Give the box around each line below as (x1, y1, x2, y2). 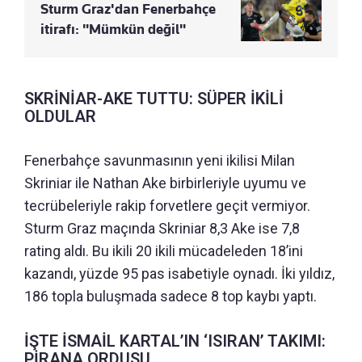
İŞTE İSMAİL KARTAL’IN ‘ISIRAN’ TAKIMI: (24, 331, 326, 351)
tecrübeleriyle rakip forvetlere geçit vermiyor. (24, 197, 310, 215)
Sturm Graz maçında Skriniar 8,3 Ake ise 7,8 (24, 220, 300, 238)
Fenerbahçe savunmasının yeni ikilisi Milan (24, 152, 295, 170)
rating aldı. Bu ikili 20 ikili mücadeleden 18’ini (24, 242, 303, 260)
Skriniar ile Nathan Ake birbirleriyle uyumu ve (24, 175, 306, 192)
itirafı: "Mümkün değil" (40, 21, 186, 38)
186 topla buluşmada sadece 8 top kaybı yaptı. (24, 288, 317, 305)
